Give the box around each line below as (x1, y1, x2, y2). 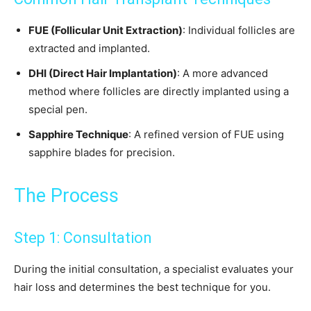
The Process (14, 185, 119, 208)
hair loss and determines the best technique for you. (14, 280, 271, 294)
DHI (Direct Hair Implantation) (28, 67, 177, 81)
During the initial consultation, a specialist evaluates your (14, 262, 294, 276)
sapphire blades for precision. (28, 146, 175, 160)
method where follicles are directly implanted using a (28, 85, 289, 99)
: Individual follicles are (183, 24, 295, 37)
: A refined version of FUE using (128, 128, 284, 142)
